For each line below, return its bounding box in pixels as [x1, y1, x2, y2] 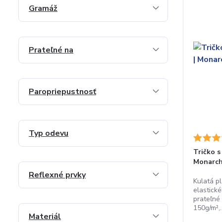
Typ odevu [29, 128, 68, 139]
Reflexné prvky [29, 169, 86, 180]
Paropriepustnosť [29, 86, 96, 97]
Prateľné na [29, 45, 73, 55]
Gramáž [29, 3, 57, 14]
